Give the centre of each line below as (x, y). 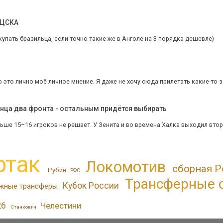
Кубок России (91, 185)
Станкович (23, 207)
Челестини (61, 205)
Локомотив (126, 167)
